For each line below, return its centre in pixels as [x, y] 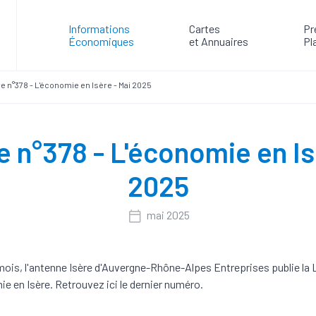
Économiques [101, 41]
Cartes [204, 29]
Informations [99, 29]
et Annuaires [218, 41]
